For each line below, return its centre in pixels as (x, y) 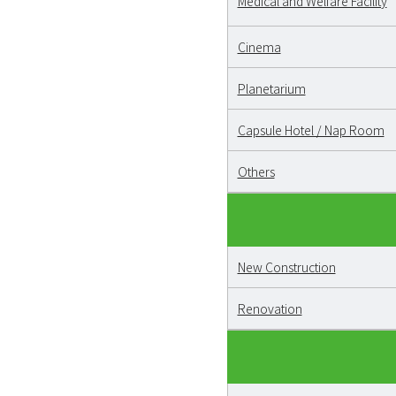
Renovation (270, 308)
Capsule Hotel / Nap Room (311, 129)
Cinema (259, 46)
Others (256, 171)
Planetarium (271, 88)
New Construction (286, 267)
